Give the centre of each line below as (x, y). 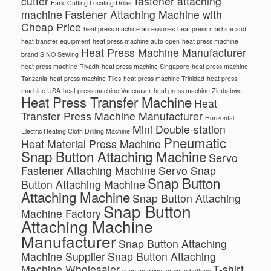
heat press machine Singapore (145, 67)
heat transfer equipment (56, 41)
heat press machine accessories (129, 29)
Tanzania (34, 79)
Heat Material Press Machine (91, 144)
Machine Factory (61, 214)
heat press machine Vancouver (107, 91)
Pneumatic (195, 142)
